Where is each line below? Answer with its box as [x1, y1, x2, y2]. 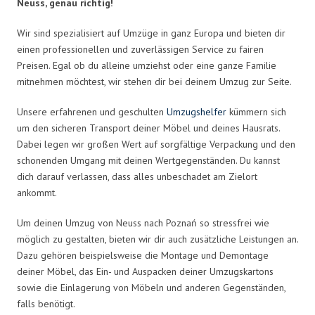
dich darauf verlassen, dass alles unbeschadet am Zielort [17, 169, 257, 183]
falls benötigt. [17, 297, 75, 310]
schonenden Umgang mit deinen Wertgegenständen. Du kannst [17, 153, 280, 167]
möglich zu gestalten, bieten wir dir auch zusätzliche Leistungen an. [17, 232, 298, 245]
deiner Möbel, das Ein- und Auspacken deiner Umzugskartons [17, 264, 274, 278]
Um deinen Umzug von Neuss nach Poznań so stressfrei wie [17, 216, 269, 229]
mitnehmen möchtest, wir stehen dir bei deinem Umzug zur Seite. [17, 75, 292, 88]
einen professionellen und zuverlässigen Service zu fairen [17, 42, 264, 56]
